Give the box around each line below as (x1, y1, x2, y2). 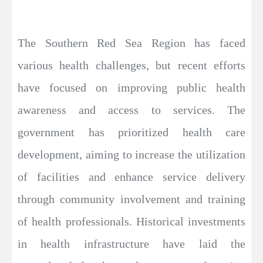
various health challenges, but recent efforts (18, 58, 245, 72)
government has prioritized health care (18, 125, 245, 139)
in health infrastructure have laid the (18, 237, 245, 250)
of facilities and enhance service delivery (18, 170, 245, 183)
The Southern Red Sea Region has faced (18, 36, 245, 49)
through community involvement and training (18, 192, 245, 205)
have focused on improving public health (18, 80, 245, 94)
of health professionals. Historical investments (18, 214, 245, 228)
